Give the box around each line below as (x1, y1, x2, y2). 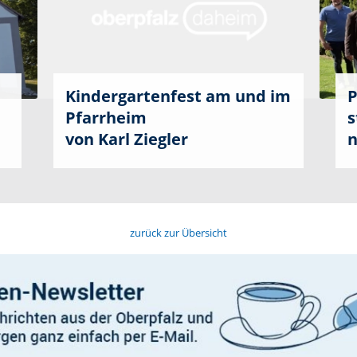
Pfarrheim (65, 106, 147, 128)
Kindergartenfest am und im (65, 84, 292, 107)
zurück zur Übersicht (130, 225, 227, 240)
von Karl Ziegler (65, 127, 189, 150)
